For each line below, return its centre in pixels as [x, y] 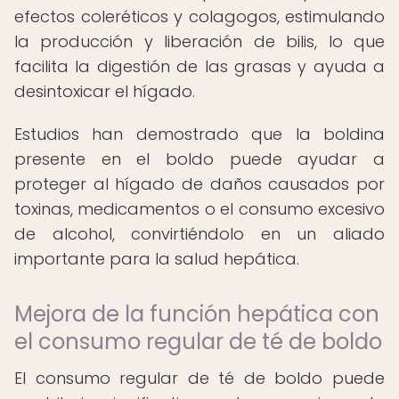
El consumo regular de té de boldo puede [199, 378]
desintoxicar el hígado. [105, 91]
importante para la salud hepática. [157, 259]
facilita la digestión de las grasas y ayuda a [199, 66]
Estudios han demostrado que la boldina [199, 134]
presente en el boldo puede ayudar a [199, 159]
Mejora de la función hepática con [197, 314]
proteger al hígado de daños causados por [199, 184]
